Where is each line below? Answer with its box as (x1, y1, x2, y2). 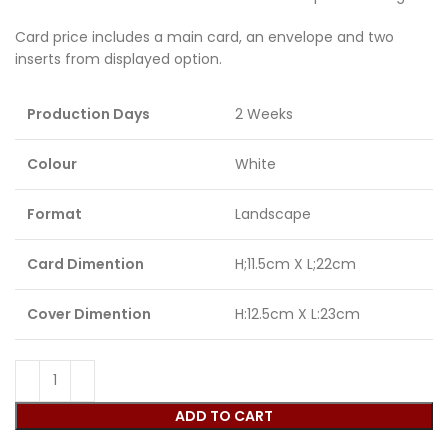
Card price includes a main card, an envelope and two (15, 26, 394, 47)
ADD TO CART (175, 405, 273, 426)
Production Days (27, 103, 150, 124)
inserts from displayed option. (15, 48, 222, 69)
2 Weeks (235, 103, 293, 124)
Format (27, 203, 82, 224)
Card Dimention (27, 253, 144, 274)
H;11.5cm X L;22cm (235, 253, 356, 274)
